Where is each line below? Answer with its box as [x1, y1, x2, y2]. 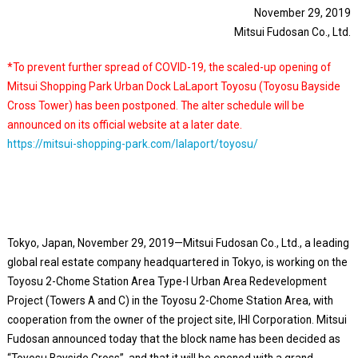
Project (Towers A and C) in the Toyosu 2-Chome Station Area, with [6, 293, 333, 307]
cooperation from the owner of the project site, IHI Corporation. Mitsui [6, 312, 347, 326]
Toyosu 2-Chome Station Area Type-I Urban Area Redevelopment [6, 274, 327, 288]
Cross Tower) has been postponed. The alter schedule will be [6, 98, 304, 112]
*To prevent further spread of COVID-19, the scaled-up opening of [6, 60, 331, 74]
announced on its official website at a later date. [6, 117, 242, 131]
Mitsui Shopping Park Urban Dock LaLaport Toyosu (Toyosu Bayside [6, 79, 340, 93]
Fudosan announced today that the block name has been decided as [6, 332, 340, 345]
